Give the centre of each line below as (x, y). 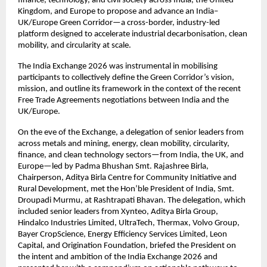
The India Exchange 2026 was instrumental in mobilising (118, 66)
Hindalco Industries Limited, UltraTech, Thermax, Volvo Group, (129, 223)
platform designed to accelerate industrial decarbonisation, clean (133, 34)
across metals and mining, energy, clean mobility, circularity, (124, 144)
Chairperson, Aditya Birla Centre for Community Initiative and (127, 178)
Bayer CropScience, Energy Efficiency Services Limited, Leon (122, 235)
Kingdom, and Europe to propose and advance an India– (118, 12)
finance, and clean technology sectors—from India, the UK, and (131, 155)
